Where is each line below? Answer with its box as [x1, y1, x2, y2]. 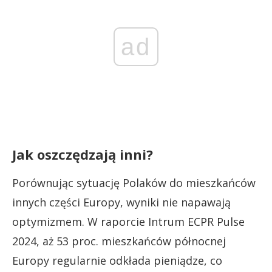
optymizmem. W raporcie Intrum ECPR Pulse [12, 214, 245, 229]
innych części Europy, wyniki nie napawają [12, 194, 231, 209]
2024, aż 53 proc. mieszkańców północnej [12, 233, 226, 248]
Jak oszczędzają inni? [12, 144, 153, 163]
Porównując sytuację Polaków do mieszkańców [12, 175, 256, 190]
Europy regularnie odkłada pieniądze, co [12, 253, 222, 268]
